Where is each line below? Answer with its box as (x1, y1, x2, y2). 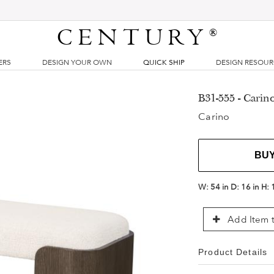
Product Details (198, 247, 267, 257)
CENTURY (57, 24, 210, 52)
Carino (198, 111, 230, 122)
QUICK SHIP (143, 58, 185, 67)
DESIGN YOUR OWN (42, 58, 112, 67)
